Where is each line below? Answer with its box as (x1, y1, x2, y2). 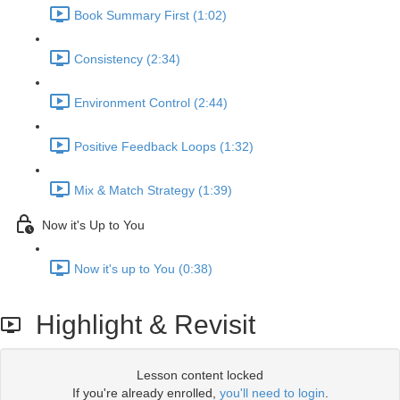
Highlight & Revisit (21, 310, 255, 339)
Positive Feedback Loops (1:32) (74, 139, 254, 154)
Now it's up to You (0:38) (74, 262, 212, 277)
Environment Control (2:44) (74, 96, 228, 111)
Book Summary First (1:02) (74, 8, 227, 23)
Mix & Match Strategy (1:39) (74, 183, 232, 198)
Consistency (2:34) (74, 52, 180, 67)
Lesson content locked (137, 368, 263, 382)
